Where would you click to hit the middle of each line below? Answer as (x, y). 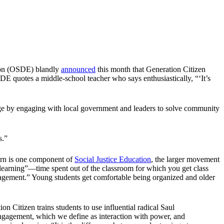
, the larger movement (185, 159)
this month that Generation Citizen (150, 69)
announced (78, 69)
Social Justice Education (113, 159)
